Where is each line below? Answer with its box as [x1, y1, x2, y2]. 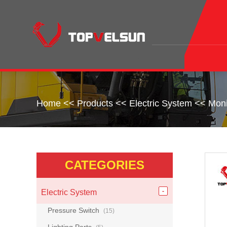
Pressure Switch [48, 206, 101, 214]
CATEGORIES [65, 158, 144, 172]
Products [77, 98, 113, 108]
